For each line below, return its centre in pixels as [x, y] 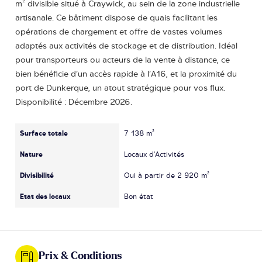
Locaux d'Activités [154, 155]
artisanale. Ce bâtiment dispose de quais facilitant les [116, 18]
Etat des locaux [45, 197]
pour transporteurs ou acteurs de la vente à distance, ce [123, 60]
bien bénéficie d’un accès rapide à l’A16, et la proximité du [126, 74]
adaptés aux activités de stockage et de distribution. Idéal [126, 46]
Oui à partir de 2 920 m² [167, 176]
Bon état [139, 197]
